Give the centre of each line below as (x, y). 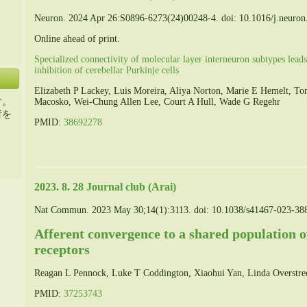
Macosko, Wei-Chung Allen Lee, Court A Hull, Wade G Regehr (157, 102)
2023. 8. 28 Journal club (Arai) (105, 186)
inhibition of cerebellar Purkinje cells (107, 71)
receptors (62, 250)
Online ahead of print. (77, 39)
